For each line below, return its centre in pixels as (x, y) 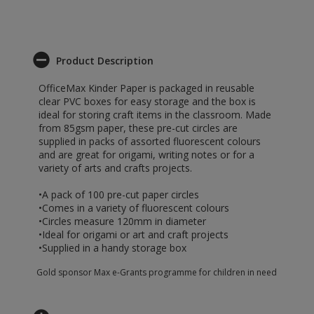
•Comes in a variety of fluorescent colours (134, 208)
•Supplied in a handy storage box (112, 248)
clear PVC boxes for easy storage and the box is (147, 101)
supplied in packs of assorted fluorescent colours (150, 141)
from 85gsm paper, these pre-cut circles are (138, 128)
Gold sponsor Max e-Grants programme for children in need (157, 272)
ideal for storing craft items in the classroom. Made (155, 115)
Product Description (105, 61)
